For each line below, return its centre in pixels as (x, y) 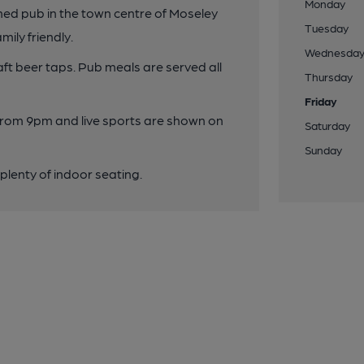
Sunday (324, 149)
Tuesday (327, 28)
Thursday (329, 76)
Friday (321, 101)
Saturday (328, 125)
